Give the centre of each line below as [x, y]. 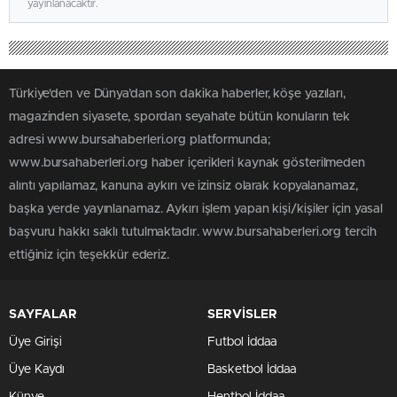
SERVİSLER [242, 315]
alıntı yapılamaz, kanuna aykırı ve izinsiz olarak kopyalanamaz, [183, 186]
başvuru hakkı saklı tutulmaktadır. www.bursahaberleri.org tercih [193, 232]
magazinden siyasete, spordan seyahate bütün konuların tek [180, 117]
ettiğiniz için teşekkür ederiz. [89, 255]
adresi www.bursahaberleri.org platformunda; [140, 140]
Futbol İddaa [242, 342]
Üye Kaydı [37, 370]
